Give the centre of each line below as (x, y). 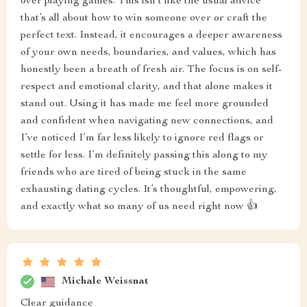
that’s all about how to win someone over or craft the (144, 19)
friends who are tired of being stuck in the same (134, 173)
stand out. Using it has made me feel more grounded (145, 104)
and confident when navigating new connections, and (147, 121)
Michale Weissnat (105, 281)
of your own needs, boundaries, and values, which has (148, 53)
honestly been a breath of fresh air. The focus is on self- (151, 70)
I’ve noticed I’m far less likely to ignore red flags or (142, 138)
